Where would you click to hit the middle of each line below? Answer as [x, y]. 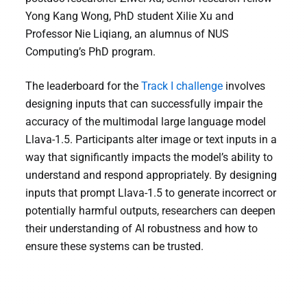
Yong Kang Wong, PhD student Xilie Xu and [129, 16]
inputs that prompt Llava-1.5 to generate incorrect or [150, 193]
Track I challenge [182, 86]
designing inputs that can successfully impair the [144, 104]
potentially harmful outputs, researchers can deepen [150, 211]
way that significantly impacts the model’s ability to [149, 158]
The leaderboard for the [83, 86]
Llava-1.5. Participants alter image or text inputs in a [151, 140]
